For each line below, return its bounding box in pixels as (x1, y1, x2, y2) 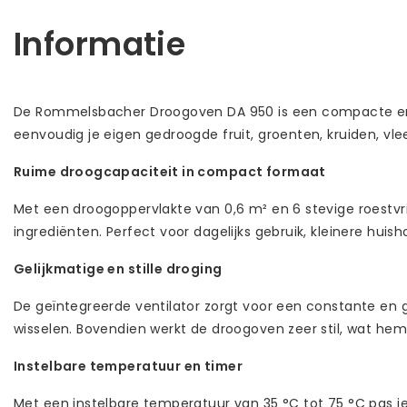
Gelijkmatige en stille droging (14, 259, 223, 278)
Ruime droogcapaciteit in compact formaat (14, 162, 326, 181)
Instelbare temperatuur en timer (14, 356, 243, 375)
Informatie (14, 21, 186, 66)
